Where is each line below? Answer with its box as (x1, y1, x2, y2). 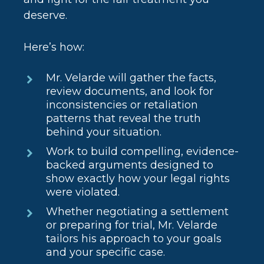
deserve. (24, 9, 68, 22)
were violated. (46, 186, 120, 199)
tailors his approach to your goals (46, 232, 222, 246)
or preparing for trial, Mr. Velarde (46, 219, 218, 232)
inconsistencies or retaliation (46, 98, 199, 112)
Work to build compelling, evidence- (46, 145, 239, 159)
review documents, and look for (46, 85, 214, 98)
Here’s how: (24, 41, 85, 54)
